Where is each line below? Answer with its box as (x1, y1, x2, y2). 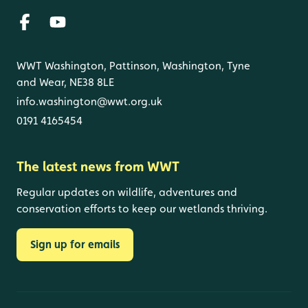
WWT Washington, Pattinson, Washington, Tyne (16, 58, 250, 72)
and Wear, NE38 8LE (16, 75, 114, 89)
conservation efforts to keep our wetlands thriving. (16, 201, 267, 215)
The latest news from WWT (16, 157, 179, 175)
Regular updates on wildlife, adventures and (16, 185, 237, 199)
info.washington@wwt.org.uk (16, 94, 162, 108)
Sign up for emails (30, 237, 120, 251)
